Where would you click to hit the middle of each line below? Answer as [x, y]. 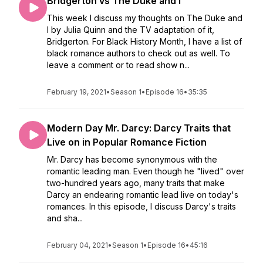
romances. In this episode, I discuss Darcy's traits [141, 206]
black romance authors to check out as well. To [139, 53]
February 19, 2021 [77, 92]
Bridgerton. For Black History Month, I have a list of [144, 41]
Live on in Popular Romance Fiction [127, 142]
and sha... [65, 218]
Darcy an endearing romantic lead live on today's [143, 195]
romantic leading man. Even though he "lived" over [146, 171]
